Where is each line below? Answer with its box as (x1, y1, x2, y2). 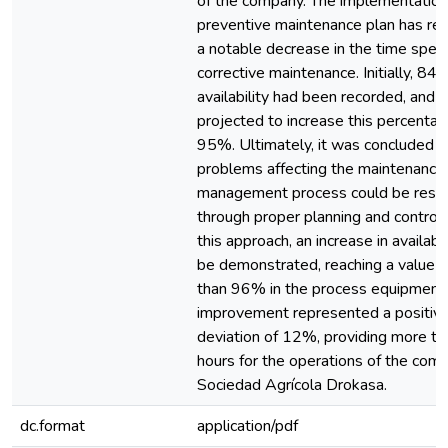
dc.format (20, 415, 85, 437)
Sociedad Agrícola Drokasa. (197, 374, 387, 396)
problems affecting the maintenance (197, 158, 445, 180)
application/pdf (197, 415, 298, 437)
